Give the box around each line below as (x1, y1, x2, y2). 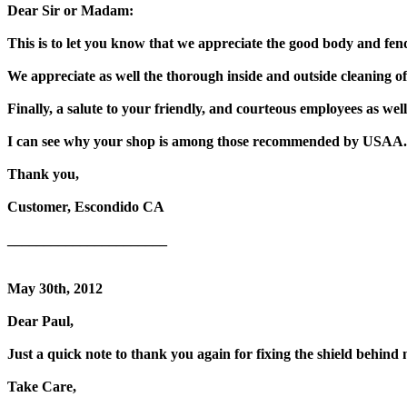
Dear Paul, (7, 313, 74, 329)
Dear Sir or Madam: (7, 2, 134, 18)
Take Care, (7, 378, 76, 394)
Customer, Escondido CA (7, 198, 164, 214)
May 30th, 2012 (7, 280, 103, 296)
